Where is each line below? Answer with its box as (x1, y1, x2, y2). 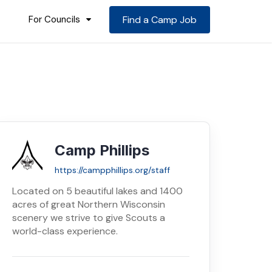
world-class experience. (12, 225, 118, 237)
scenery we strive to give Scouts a (12, 211, 165, 224)
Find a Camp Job (123, 13, 197, 26)
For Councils (29, 13, 80, 25)
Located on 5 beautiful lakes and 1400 (12, 185, 183, 197)
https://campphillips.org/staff (55, 165, 170, 175)
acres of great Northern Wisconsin (12, 198, 165, 211)
